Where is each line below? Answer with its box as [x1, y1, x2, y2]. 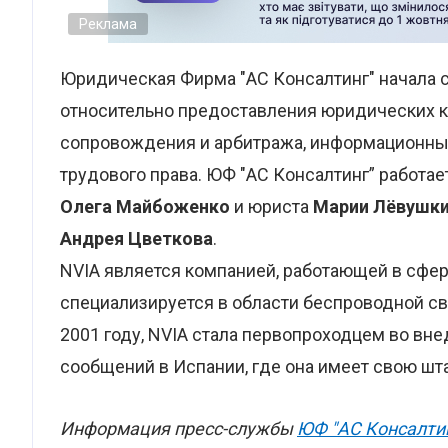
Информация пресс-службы [60, 418, 297, 439]
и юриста [230, 196, 313, 217]
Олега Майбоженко [60, 196, 230, 217]
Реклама [79, 16, 137, 32]
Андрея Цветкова [60, 228, 213, 249]
